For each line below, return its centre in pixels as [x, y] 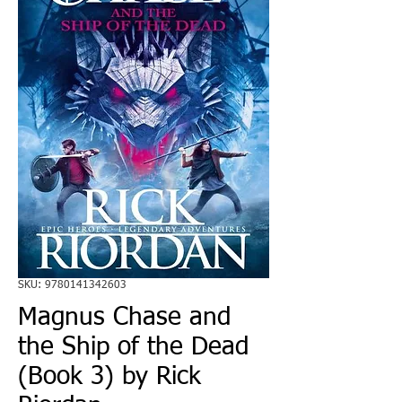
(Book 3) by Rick [109, 376]
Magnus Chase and [124, 317]
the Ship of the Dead [133, 347]
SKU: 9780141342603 [72, 285]
